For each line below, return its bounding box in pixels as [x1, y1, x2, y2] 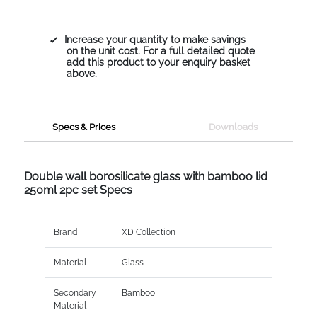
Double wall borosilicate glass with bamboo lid [23, 169, 267, 183]
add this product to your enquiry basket [66, 56, 250, 68]
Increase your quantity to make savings [64, 33, 246, 45]
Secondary [53, 287, 96, 298]
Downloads [208, 121, 258, 132]
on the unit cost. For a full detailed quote [66, 45, 255, 57]
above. [66, 67, 97, 79]
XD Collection [121, 226, 175, 237]
